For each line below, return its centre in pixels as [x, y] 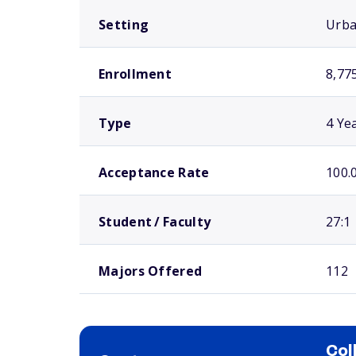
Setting [124, 25]
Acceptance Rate [154, 172]
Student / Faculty [155, 222]
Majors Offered [151, 271]
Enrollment [135, 74]
